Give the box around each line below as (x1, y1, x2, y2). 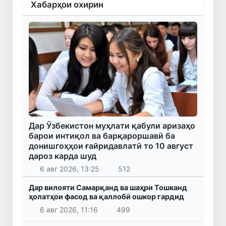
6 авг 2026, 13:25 (39, 164, 99, 174)
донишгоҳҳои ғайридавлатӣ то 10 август (29, 140, 193, 151)
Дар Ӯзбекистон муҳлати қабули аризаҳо (29, 120, 195, 131)
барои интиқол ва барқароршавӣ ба (29, 130, 175, 141)
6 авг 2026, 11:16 (39, 205, 98, 214)
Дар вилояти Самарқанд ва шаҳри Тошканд (29, 183, 187, 192)
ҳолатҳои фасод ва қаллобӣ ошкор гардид (29, 192, 184, 201)
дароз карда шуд (29, 150, 96, 161)
